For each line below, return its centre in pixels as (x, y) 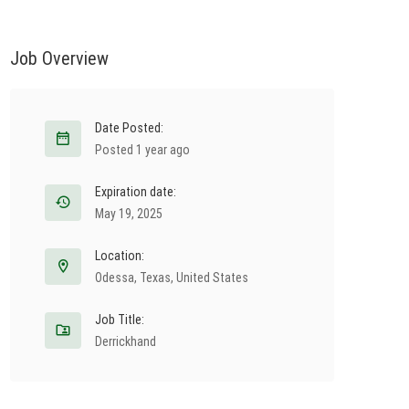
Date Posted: (129, 128)
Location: (120, 256)
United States (212, 278)
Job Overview (59, 58)
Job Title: (120, 320)
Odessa (115, 278)
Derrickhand (126, 341)
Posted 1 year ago (142, 150)
